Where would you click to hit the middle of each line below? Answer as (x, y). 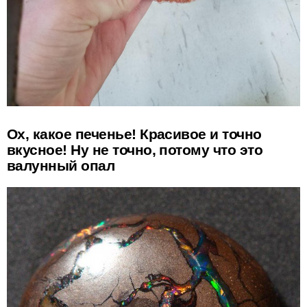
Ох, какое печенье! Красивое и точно (134, 134)
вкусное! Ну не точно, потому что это (135, 149)
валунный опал (61, 165)
